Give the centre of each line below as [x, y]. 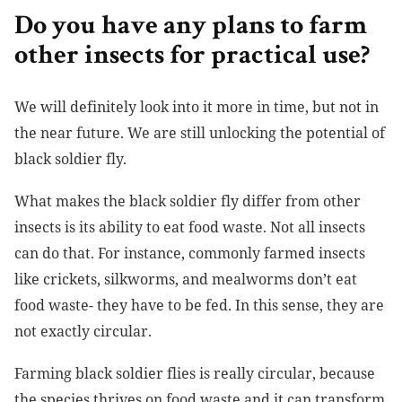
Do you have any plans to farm [191, 28]
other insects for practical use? [192, 58]
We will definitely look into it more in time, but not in [197, 107]
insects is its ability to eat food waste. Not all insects [190, 227]
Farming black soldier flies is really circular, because [195, 374]
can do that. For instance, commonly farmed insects [190, 253]
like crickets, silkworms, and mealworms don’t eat [186, 280]
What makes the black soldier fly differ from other [188, 201]
